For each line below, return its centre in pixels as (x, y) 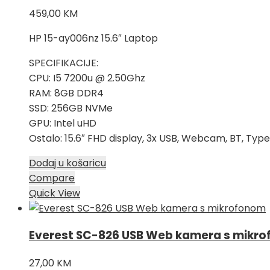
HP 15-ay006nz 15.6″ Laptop (93, 38)
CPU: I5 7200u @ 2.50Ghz (87, 78)
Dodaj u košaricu (67, 163)
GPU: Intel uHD (63, 123)
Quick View (55, 193)
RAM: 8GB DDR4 (66, 93)
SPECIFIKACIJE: (64, 63)
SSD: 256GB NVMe (71, 108)
